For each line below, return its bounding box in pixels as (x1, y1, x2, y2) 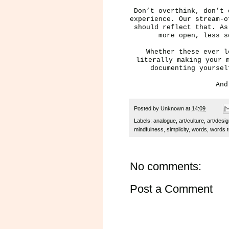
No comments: (130, 160, 201, 173)
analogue (153, 118, 176, 124)
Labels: (134, 118, 153, 124)
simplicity (167, 126, 189, 133)
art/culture (179, 118, 204, 124)
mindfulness (134, 126, 164, 133)
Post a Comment (130, 182, 213, 196)
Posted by (134, 105, 161, 111)
